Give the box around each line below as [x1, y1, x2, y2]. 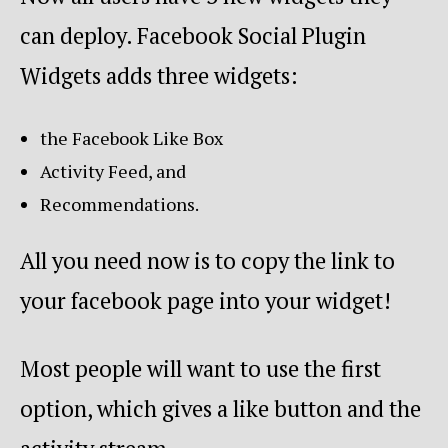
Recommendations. [40, 192, 199, 217]
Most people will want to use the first [20, 353, 381, 383]
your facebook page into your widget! [20, 285, 391, 315]
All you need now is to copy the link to [20, 245, 395, 275]
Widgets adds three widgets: [20, 61, 298, 91]
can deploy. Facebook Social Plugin [20, 21, 366, 51]
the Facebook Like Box [40, 126, 223, 151]
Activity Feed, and [40, 159, 186, 184]
